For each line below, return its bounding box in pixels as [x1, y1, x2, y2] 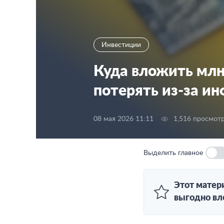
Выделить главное [143, 149, 203, 156]
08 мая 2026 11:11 [93, 115, 153, 122]
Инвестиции [101, 41, 141, 48]
